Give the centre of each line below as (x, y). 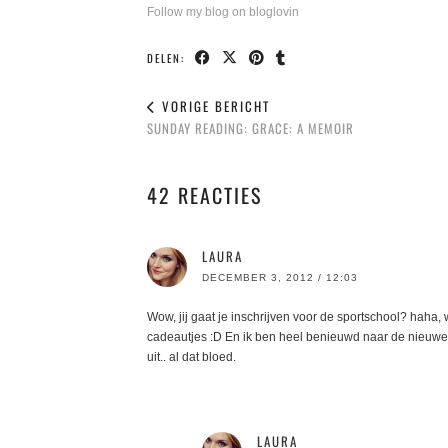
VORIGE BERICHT (213, 105)
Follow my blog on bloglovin (223, 11)
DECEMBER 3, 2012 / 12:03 (280, 277)
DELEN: (168, 57)
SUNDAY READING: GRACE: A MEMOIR (250, 127)
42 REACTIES (204, 194)
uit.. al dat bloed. (191, 356)
